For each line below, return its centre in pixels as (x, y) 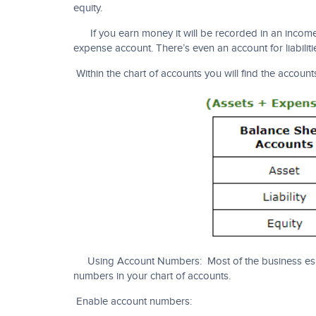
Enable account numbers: (133, 302)
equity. (88, 8)
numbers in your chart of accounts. (152, 276)
